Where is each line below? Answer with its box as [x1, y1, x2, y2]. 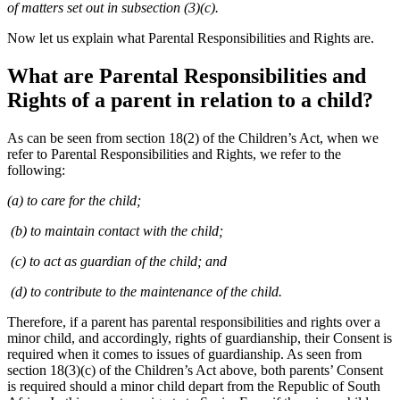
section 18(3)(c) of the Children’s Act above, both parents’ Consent [7, 362, 383, 378]
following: [7, 162, 65, 178]
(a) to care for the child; [7, 192, 141, 208]
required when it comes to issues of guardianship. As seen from [7, 346, 362, 362]
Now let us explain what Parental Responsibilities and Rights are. [7, 30, 374, 46]
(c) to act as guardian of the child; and [7, 253, 227, 269]
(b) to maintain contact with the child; [7, 222, 223, 238]
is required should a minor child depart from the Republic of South [7, 378, 380, 394]
